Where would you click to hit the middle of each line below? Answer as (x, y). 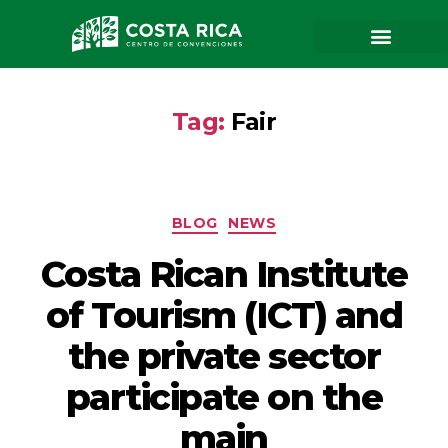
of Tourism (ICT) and (224, 314)
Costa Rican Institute (224, 273)
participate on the (224, 396)
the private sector (224, 355)
